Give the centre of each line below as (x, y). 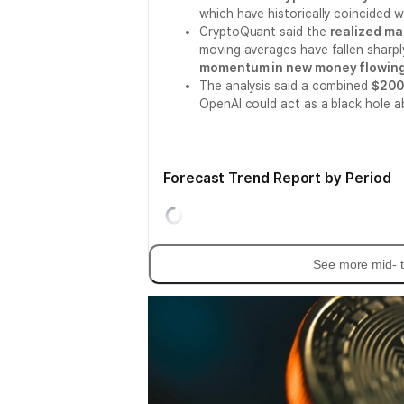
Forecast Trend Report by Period (277, 178)
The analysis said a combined (285, 86)
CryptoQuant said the (265, 32)
